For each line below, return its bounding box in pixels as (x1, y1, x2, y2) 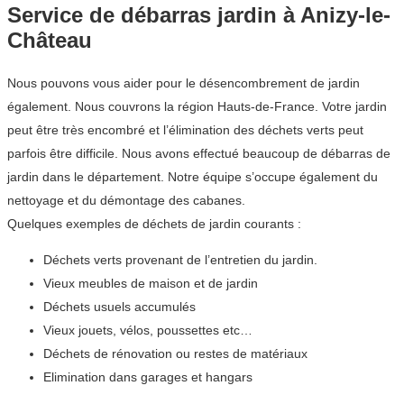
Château (7, 28, 92, 53)
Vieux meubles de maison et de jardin (43, 276, 258, 291)
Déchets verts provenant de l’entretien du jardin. (43, 252, 317, 268)
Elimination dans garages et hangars (43, 370, 252, 385)
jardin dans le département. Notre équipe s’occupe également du (7, 170, 378, 185)
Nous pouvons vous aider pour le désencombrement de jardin (7, 76, 360, 91)
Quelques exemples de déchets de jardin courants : (7, 216, 301, 232)
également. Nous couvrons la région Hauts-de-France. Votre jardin (7, 99, 387, 115)
